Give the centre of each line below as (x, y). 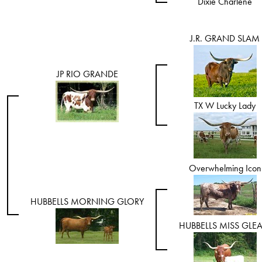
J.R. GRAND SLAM (225, 38)
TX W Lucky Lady (225, 106)
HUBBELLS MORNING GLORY (87, 201)
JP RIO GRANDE (87, 74)
